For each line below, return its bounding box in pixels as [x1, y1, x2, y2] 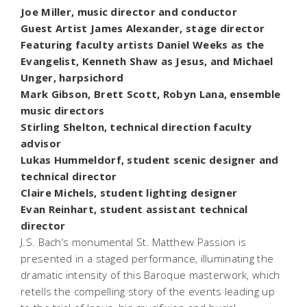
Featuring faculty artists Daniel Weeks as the [21, 37, 265, 51]
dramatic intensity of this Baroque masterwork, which [21, 267, 280, 282]
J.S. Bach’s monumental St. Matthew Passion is [21, 234, 247, 249]
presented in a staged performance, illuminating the [21, 251, 274, 265]
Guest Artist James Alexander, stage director [21, 21, 268, 35]
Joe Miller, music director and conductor [21, 4, 241, 19]
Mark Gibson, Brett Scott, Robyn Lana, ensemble [21, 86, 281, 101]
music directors [21, 103, 108, 117]
